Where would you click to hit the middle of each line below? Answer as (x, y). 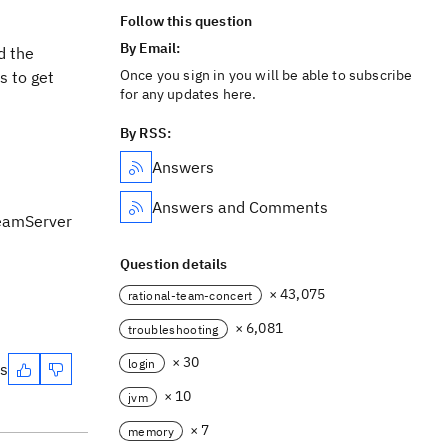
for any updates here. (188, 94)
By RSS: (146, 133)
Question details (174, 264)
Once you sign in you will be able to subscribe (266, 75)
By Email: (152, 48)
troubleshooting (173, 329)
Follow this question (186, 21)
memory (151, 431)
